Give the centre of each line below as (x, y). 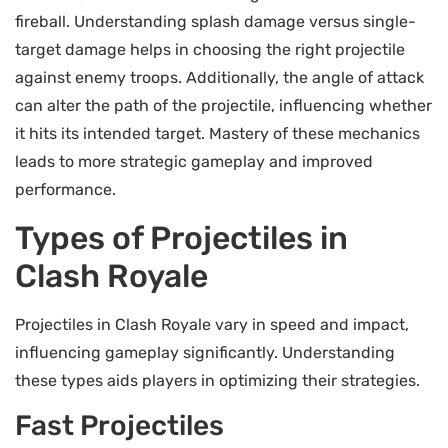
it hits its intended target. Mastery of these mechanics (217, 134)
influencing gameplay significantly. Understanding (205, 352)
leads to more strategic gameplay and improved (194, 162)
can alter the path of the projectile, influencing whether (223, 106)
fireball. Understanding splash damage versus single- (215, 22)
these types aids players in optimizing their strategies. (217, 380)
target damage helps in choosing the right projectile (210, 50)
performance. (65, 190)
